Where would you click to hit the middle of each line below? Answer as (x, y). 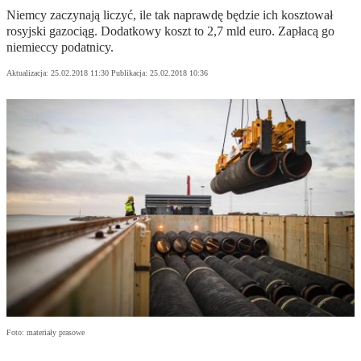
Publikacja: (131, 73)
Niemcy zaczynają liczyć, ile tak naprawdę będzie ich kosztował (170, 15)
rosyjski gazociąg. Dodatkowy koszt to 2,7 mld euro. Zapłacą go (170, 31)
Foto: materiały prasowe (46, 333)
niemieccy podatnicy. (60, 48)
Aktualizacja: (29, 73)
